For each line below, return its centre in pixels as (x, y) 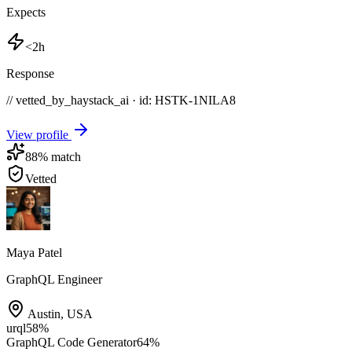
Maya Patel (34, 253)
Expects (26, 13)
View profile (39, 135)
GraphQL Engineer (54, 280)
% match (59, 157)
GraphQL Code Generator (71, 343)
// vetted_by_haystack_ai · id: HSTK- (99, 101)
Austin (44, 314)
